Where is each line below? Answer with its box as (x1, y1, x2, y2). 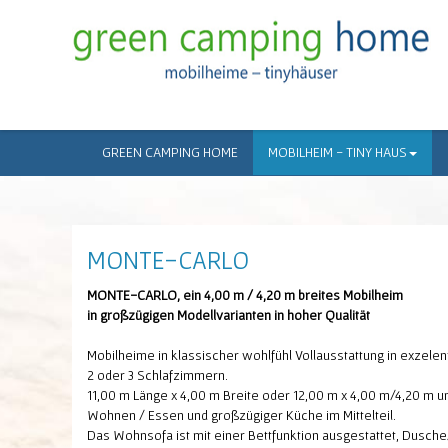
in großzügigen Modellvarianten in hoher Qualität (87, 307, 370, 323)
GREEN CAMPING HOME (102, 144, 238, 160)
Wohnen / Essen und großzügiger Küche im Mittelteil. (87, 407, 396, 423)
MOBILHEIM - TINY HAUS (268, 144, 407, 160)
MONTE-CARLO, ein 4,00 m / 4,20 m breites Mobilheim (87, 287, 403, 303)
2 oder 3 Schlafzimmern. (87, 367, 228, 383)
